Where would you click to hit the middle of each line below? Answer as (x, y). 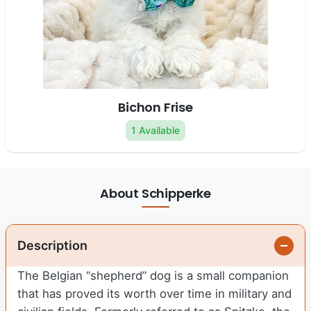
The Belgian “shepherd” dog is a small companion (153, 276)
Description (52, 246)
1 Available (155, 131)
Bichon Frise (155, 108)
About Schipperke (155, 194)
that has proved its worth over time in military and (154, 294)
